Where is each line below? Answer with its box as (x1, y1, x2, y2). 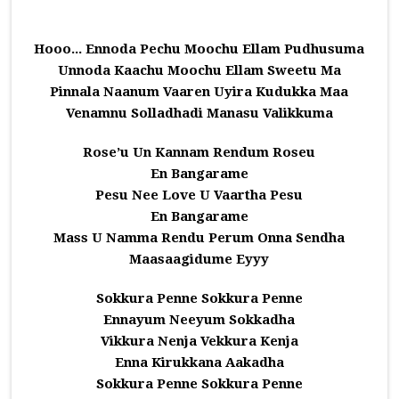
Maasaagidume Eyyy (129, 251, 270, 267)
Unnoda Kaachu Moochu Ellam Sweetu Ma (57, 62, 341, 78)
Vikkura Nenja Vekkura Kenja (100, 333, 298, 349)
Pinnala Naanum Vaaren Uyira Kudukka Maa (50, 84, 349, 100)
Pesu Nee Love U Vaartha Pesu (95, 187, 304, 203)
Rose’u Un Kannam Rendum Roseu (83, 144, 316, 160)
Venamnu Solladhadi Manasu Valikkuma (65, 105, 333, 121)
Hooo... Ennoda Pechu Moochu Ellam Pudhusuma (34, 41, 365, 57)
